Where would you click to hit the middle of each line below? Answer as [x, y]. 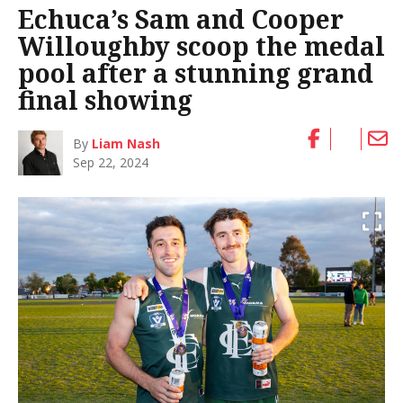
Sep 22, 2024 [111, 162]
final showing [105, 99]
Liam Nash [126, 143]
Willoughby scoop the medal [201, 45]
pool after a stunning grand [196, 72]
